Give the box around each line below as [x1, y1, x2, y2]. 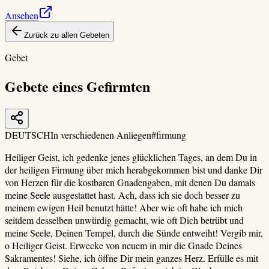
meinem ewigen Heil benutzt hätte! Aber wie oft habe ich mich [5, 201, 243, 214]
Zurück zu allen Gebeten [24, 31, 109, 40]
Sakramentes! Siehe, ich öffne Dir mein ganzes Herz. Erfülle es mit [5, 251, 258, 264]
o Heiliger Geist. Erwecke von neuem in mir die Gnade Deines [5, 238, 242, 252]
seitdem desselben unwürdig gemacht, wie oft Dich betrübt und [5, 213, 244, 226]
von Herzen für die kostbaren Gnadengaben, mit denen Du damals [5, 175, 255, 189]
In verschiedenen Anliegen [50, 128, 151, 141]
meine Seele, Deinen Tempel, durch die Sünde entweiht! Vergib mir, [5, 226, 263, 239]
